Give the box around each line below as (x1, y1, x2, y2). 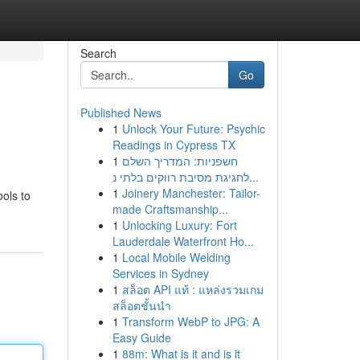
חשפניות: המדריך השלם (121, 153, 238, 169)
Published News (80, 104, 162, 121)
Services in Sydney (112, 265, 209, 281)
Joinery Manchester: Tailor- (121, 185, 260, 201)
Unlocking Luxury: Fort (121, 217, 237, 233)
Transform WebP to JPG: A (121, 313, 260, 329)
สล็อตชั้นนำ (112, 297, 171, 313)
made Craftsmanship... (112, 201, 228, 217)
